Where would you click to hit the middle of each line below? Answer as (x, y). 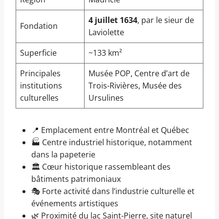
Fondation (39, 26)
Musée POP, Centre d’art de (139, 74)
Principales (40, 74)
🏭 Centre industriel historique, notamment (112, 142)
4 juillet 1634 (113, 20)
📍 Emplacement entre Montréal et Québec (110, 130)
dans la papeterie (63, 155)
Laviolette (106, 33)
